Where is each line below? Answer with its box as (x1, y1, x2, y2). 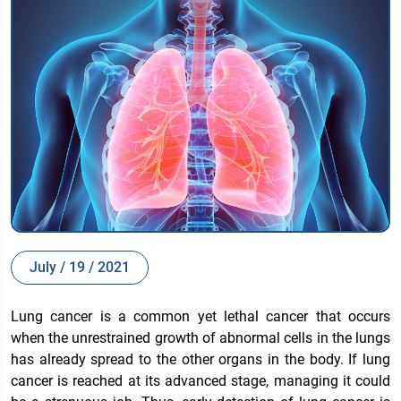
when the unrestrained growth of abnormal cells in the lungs (11, 328, 390, 346)
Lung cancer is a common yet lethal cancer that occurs (11, 307, 390, 325)
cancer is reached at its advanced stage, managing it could (11, 371, 390, 389)
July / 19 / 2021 (30, 258, 130, 276)
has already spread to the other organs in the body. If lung (11, 350, 390, 368)
